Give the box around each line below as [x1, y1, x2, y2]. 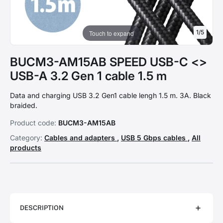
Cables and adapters [44, 133, 117, 142]
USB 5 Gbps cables [121, 133, 188, 142]
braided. [10, 101, 37, 110]
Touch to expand [89, 28, 134, 37]
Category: [10, 133, 42, 142]
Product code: [10, 118, 56, 127]
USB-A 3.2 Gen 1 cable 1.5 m [10, 69, 167, 83]
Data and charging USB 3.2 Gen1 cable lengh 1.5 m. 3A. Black [10, 91, 211, 100]
